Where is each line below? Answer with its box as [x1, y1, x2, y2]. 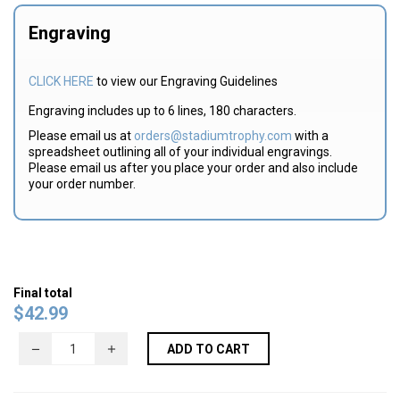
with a [292, 128, 329, 143]
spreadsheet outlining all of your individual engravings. [29, 144, 332, 159]
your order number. [29, 176, 136, 191]
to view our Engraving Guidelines [94, 73, 278, 88]
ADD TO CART [167, 342, 250, 356]
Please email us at [29, 128, 134, 143]
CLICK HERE [29, 73, 94, 88]
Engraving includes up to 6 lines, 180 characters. [29, 103, 296, 118]
